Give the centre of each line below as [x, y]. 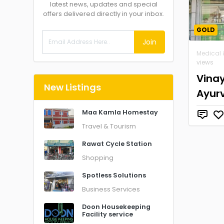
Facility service [107, 214]
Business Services [111, 189]
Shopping [98, 158]
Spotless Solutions [114, 175]
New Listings [72, 87]
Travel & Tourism [109, 126]
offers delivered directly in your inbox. [103, 14]
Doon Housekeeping [116, 207]
